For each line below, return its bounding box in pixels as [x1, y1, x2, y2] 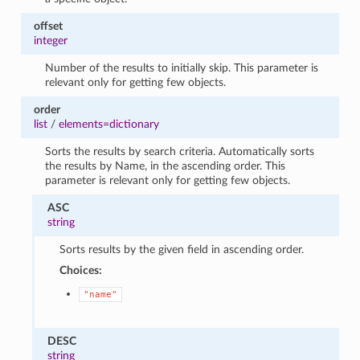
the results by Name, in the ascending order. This [45, 159, 286, 172]
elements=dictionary [58, 117, 159, 130]
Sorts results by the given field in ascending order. [59, 243, 304, 256]
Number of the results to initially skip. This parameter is [45, 61, 319, 74]
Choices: [59, 264, 102, 276]
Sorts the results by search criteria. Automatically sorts [45, 145, 315, 157]
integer [33, 34, 67, 47]
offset [33, 19, 63, 32]
